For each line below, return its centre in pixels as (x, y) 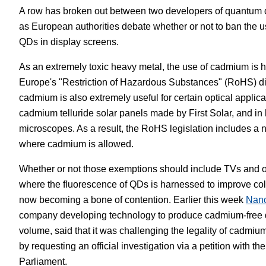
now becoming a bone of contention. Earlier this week (132, 200)
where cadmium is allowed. (76, 144)
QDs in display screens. (69, 42)
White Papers (157, 19)
